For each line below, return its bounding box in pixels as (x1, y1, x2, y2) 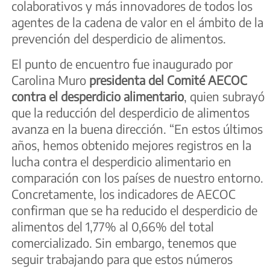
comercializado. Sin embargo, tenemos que (11, 234, 236, 250)
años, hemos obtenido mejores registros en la (11, 137, 251, 152)
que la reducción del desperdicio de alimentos (11, 104, 250, 120)
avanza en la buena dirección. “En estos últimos (11, 121, 263, 136)
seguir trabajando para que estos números (11, 251, 233, 266)
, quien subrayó (184, 88, 265, 104)
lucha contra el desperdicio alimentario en (11, 153, 231, 169)
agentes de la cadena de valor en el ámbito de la (11, 14, 263, 30)
